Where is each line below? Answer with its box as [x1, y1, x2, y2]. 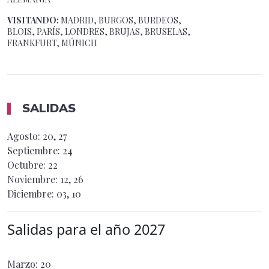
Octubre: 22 [7, 158, 58, 171]
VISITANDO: [7, 14, 61, 26]
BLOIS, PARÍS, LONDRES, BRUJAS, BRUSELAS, [7, 25, 190, 37]
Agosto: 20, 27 [7, 129, 67, 142]
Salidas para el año [7, 219, 134, 239]
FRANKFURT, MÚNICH [7, 37, 97, 49]
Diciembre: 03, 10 [7, 187, 81, 200]
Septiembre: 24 [7, 144, 73, 157]
